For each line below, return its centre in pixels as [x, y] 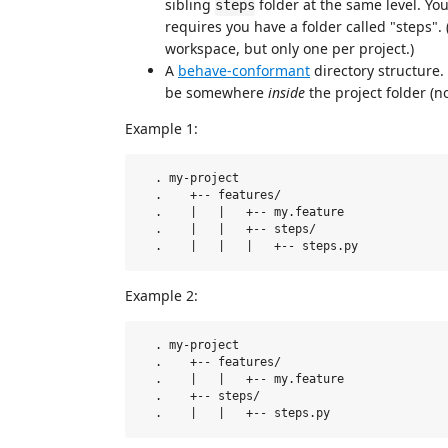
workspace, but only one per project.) [289, 48]
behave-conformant [244, 70]
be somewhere [216, 92]
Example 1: [161, 128]
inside [286, 92]
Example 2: [161, 295]
